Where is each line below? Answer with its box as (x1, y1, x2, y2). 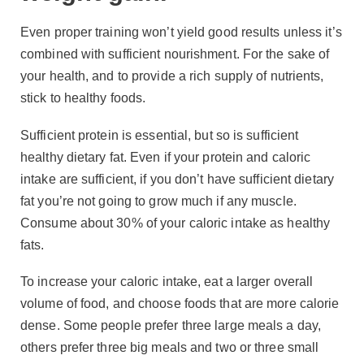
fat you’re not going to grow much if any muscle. (20, 193, 297, 208)
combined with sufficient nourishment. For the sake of (20, 47, 330, 62)
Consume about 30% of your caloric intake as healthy (20, 215, 331, 230)
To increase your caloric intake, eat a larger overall (20, 274, 314, 288)
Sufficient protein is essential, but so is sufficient (20, 128, 299, 142)
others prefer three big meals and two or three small (20, 340, 319, 354)
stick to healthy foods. (20, 91, 146, 106)
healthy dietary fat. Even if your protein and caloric (20, 149, 311, 164)
